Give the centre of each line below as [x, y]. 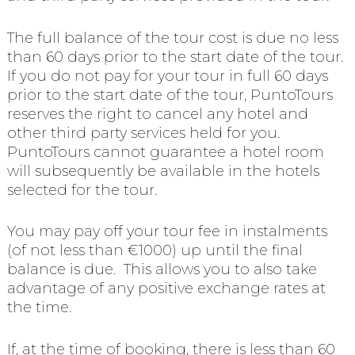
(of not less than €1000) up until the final [155, 251]
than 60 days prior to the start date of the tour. [177, 57]
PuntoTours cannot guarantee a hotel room [165, 152]
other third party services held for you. [145, 133]
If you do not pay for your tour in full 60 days [167, 76]
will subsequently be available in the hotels [163, 171]
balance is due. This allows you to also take [162, 270]
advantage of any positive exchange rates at [166, 289]
